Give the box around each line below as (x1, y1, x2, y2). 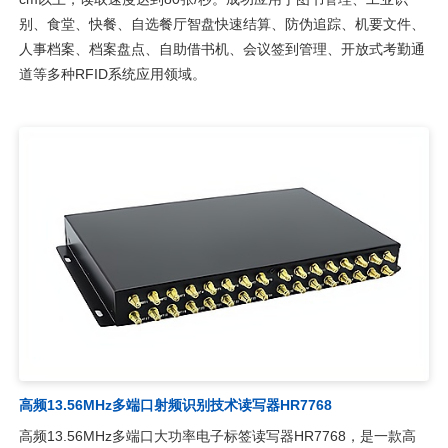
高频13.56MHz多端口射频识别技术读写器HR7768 (18, 397, 332, 414)
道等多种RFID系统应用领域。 (18, 65, 206, 82)
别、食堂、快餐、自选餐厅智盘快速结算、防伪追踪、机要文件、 (18, 15, 425, 32)
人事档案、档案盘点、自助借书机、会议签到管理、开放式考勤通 (18, 40, 425, 57)
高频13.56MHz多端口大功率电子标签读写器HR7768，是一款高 (18, 428, 416, 445)
